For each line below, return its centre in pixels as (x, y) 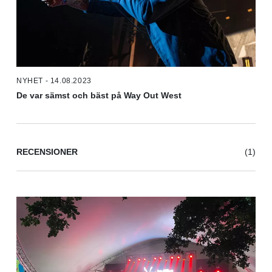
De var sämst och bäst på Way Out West (99, 96)
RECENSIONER (47, 152)
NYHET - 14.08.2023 (54, 81)
